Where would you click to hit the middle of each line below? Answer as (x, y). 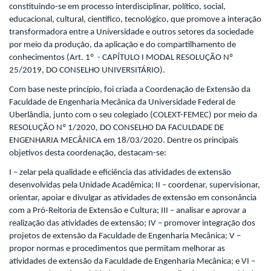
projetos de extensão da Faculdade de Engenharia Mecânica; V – (125, 236)
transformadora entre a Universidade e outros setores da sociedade (131, 33)
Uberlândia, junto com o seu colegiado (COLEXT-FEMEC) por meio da (133, 115)
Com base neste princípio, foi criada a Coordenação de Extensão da (130, 90)
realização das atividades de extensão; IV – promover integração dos (132, 223)
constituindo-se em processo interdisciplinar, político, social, (117, 7)
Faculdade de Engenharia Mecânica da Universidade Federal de (122, 102)
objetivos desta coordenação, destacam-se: (88, 153)
